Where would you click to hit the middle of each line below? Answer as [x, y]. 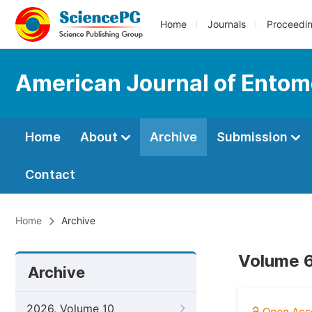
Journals [227, 24]
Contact [50, 174]
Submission [253, 137]
